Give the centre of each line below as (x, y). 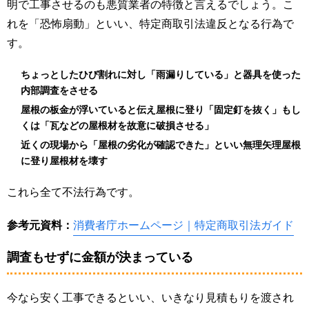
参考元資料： (40, 226)
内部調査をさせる (59, 91)
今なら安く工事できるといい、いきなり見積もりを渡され (150, 298)
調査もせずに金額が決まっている (100, 258)
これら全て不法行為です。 (73, 192)
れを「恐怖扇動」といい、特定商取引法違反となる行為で (150, 24)
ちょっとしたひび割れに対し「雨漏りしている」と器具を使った (161, 75)
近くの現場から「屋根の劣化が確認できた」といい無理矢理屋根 (161, 145)
